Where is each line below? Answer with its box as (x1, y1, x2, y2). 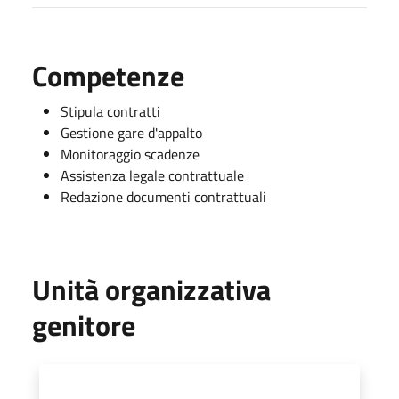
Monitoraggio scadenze (61, 142, 199, 165)
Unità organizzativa (32, 267, 271, 311)
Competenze (32, 53, 184, 97)
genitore (32, 303, 135, 346)
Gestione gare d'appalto (61, 121, 202, 143)
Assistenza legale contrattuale (61, 164, 244, 186)
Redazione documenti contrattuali (61, 185, 266, 208)
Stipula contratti (61, 100, 160, 122)
